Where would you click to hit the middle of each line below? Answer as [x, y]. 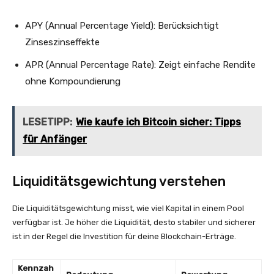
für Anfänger [55, 139]
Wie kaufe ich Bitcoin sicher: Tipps [158, 122]
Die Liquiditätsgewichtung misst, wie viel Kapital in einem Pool [128, 208]
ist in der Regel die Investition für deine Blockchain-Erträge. [124, 236]
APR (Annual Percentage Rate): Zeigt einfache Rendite [140, 65]
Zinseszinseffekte [62, 42]
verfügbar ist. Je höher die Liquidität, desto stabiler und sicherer [134, 222]
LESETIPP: [47, 122]
